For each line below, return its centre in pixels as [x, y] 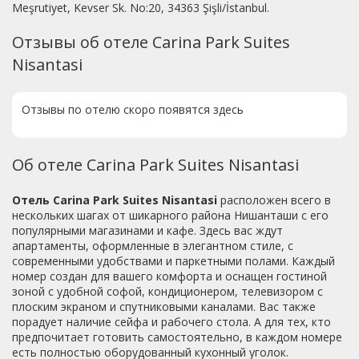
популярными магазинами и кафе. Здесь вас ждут [147, 231]
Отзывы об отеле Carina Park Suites [151, 42]
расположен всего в [274, 200]
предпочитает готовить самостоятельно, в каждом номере [177, 337]
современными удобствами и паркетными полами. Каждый [173, 261]
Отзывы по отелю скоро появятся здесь [133, 110]
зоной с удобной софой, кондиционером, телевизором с [167, 292]
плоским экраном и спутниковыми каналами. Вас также [164, 307]
